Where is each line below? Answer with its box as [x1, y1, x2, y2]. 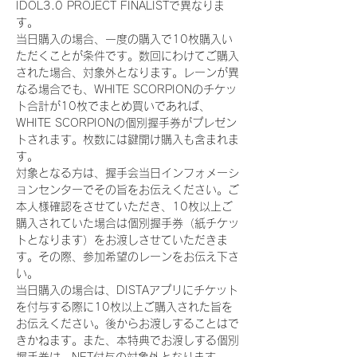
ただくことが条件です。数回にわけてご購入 [16, 50, 239, 61]
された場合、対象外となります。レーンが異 [16, 67, 239, 78]
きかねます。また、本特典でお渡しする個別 [16, 335, 239, 346]
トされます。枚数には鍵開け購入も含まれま [16, 134, 239, 145]
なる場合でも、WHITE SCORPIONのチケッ [16, 84, 237, 95]
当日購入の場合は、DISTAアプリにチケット [16, 284, 238, 296]
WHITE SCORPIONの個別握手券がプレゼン [16, 117, 237, 128]
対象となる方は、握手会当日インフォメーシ [16, 167, 239, 178]
